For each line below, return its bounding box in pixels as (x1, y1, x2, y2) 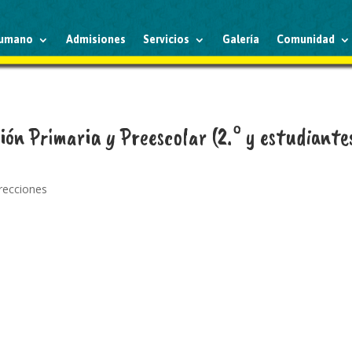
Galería (222, 33, 260, 46)
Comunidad (277, 33, 335, 46)
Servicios (143, 33, 190, 46)
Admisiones (66, 33, 126, 46)
